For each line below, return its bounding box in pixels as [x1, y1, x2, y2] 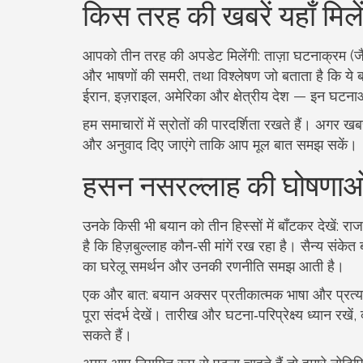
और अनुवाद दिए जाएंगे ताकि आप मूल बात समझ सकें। [83, 136, 357, 153]
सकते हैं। [83, 327, 132, 344]
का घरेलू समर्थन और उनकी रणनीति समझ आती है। [83, 258, 344, 275]
